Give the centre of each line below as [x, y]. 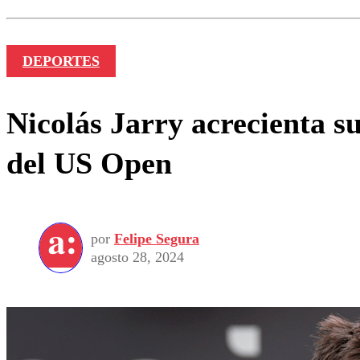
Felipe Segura [157, 238]
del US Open [89, 163]
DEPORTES [61, 61]
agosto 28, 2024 [137, 257]
